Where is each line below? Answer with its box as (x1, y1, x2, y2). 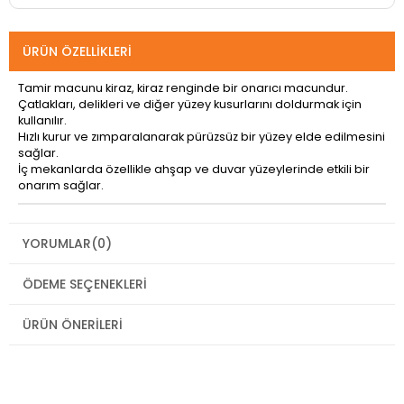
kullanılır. (18, 112, 67, 128)
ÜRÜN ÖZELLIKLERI (23, 41, 132, 60)
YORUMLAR (23, 234, 91, 252)
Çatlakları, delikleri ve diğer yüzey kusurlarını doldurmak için (18, 96, 362, 112)
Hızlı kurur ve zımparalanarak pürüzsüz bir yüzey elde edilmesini (18, 128, 385, 144)
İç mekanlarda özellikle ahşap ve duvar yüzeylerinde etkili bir (18, 161, 370, 177)
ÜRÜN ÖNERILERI (23, 315, 123, 334)
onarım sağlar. (18, 177, 104, 193)
